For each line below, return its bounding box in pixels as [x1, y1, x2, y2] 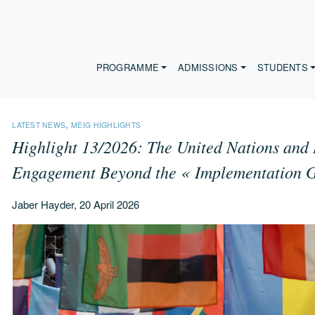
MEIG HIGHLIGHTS [71, 120, 141, 130]
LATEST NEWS [12, 120, 66, 130]
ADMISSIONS [178, 60, 238, 75]
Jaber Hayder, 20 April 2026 [12, 197, 140, 212]
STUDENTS [257, 60, 308, 75]
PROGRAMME [96, 60, 160, 75]
